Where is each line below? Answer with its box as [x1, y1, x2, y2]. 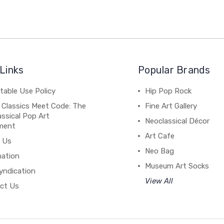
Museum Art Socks [145, 161, 209, 170]
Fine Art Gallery [145, 101, 197, 110]
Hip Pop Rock [145, 86, 192, 95]
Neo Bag [145, 146, 174, 155]
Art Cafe [145, 131, 175, 140]
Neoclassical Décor [145, 116, 210, 125]
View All [145, 176, 173, 185]
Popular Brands [138, 63, 210, 76]
